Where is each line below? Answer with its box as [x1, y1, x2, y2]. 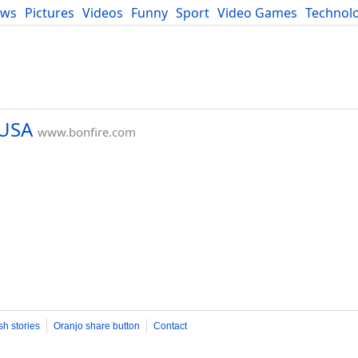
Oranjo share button [54, 320, 140, 332]
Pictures [25, 4, 74, 22]
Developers [6, 22, 74, 39]
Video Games [217, 4, 297, 22]
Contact [153, 320, 187, 332]
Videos [82, 4, 123, 22]
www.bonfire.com [38, 124, 136, 140]
